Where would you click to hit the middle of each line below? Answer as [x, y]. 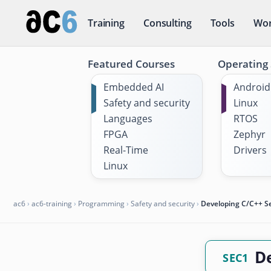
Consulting [168, 23]
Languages [128, 119]
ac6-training [52, 204]
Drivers [250, 150]
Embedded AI [133, 87]
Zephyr [249, 134]
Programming [101, 204]
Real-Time [126, 150]
